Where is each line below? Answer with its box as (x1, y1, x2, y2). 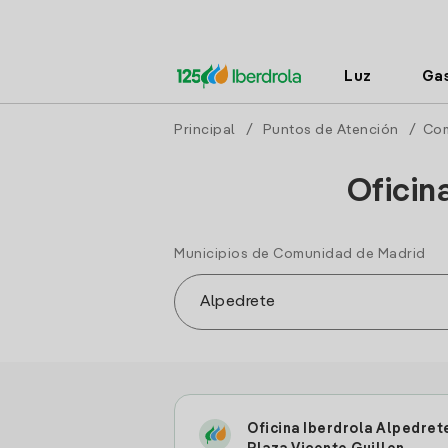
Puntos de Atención (262, 123, 399, 137)
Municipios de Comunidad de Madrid (174, 247, 426, 261)
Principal (174, 123, 236, 137)
